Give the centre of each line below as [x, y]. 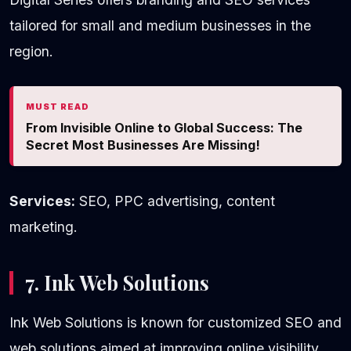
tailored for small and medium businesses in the [160, 26]
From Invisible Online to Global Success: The [164, 128]
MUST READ [58, 107]
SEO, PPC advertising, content [175, 201]
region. [31, 52]
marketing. [43, 227]
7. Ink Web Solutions [117, 283]
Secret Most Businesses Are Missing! [143, 145]
